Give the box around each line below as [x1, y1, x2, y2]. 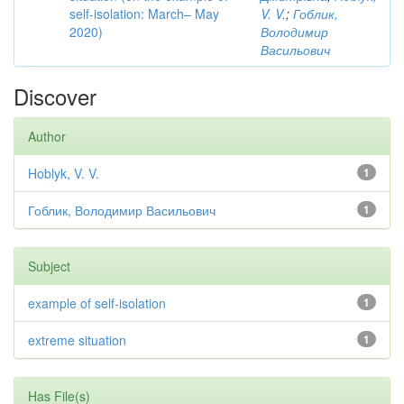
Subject [28, 257, 70, 275]
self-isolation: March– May [69, 5, 219, 23]
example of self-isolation [28, 294, 166, 312]
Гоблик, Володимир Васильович [28, 201, 216, 219]
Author [28, 127, 66, 145]
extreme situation [28, 331, 126, 349]
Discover [14, 80, 96, 112]
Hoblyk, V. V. [28, 164, 99, 182]
